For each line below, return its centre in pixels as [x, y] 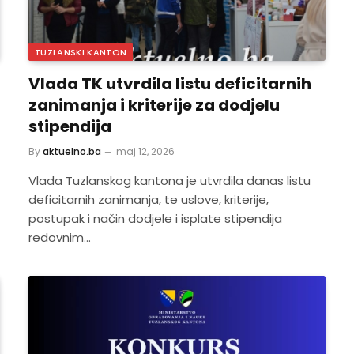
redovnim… [60, 237]
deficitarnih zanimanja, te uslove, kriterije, [149, 199]
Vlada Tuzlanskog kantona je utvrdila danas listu [169, 180]
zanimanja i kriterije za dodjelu [154, 105]
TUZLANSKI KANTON [81, 52]
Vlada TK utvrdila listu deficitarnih [170, 83]
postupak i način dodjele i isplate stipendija [155, 218]
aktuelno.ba [72, 151]
